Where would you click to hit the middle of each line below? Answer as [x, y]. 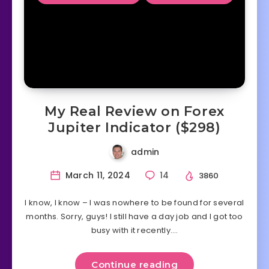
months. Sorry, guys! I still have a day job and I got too [134, 216]
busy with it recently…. [134, 230]
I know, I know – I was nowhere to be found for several [134, 202]
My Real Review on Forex [134, 112]
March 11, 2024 [97, 176]
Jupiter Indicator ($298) [134, 128]
